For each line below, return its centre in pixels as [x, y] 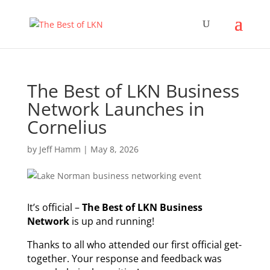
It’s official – [54, 207]
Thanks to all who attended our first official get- [134, 245]
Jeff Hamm [60, 149]
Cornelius [67, 127]
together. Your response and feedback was [124, 259]
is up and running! [111, 221]
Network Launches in [115, 109]
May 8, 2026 [114, 149]
